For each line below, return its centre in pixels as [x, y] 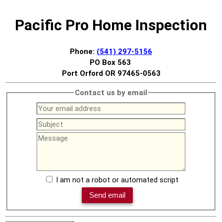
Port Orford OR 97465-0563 [111, 73]
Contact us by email [111, 92]
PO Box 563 [111, 62]
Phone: [83, 51]
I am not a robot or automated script [117, 180]
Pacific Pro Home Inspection [111, 25]
